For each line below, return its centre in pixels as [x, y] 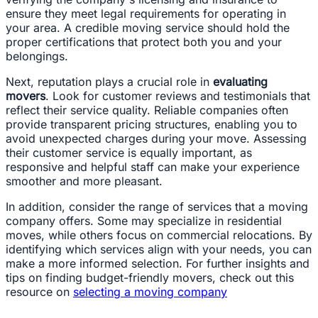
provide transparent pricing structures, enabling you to [152, 124]
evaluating [240, 81]
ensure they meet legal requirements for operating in [146, 13]
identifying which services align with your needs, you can [159, 249]
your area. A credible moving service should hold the [148, 27]
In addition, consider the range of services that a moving [157, 206]
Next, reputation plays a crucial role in [109, 81]
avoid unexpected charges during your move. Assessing [156, 138]
